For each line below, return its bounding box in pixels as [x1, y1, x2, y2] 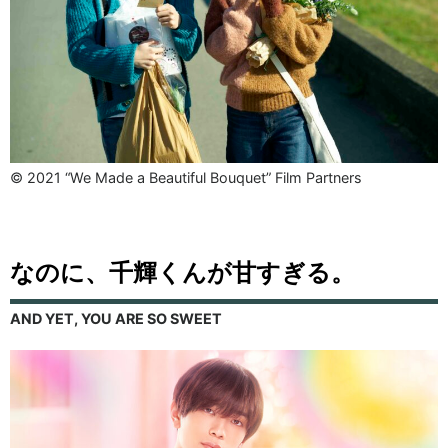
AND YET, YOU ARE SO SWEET [10, 310, 222, 328]
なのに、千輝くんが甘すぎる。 [10, 258, 355, 288]
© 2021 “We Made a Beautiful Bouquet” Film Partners [10, 169, 362, 187]
